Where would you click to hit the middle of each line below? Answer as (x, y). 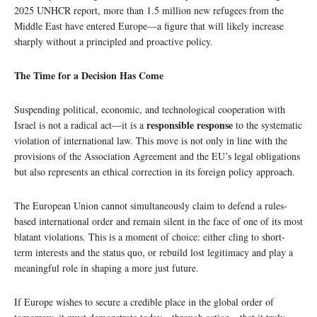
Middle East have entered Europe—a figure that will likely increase (149, 25)
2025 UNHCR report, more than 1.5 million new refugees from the (149, 10)
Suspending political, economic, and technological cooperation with (150, 109)
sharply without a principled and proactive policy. (114, 41)
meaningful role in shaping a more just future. (106, 267)
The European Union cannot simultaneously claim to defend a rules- (151, 205)
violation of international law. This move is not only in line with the (151, 140)
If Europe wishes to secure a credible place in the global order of (144, 301)
